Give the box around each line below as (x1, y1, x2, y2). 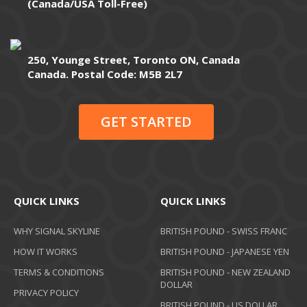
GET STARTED (100, 112, 192, 132)
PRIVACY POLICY (14, 286, 79, 299)
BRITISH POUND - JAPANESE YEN (160, 245, 289, 258)
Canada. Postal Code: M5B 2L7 (27, 67, 182, 82)
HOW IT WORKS (14, 245, 77, 258)
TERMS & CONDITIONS (14, 266, 104, 279)
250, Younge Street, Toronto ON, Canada (27, 53, 240, 67)
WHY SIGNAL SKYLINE (14, 225, 100, 238)
